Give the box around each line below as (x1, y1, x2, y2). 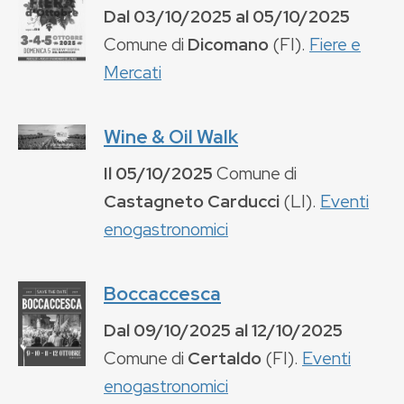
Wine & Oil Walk (104, 124, 238, 149)
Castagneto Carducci (104, 188, 280, 213)
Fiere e (309, 32, 361, 56)
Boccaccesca (104, 280, 221, 306)
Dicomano (188, 32, 269, 56)
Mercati (104, 60, 161, 84)
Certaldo (188, 345, 262, 370)
